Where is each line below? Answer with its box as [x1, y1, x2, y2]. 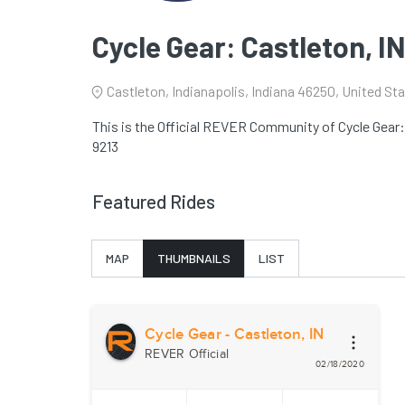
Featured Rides [92, 190, 215, 212]
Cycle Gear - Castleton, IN [145, 325, 325, 344]
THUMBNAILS [157, 250, 231, 266]
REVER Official [145, 347, 230, 362]
